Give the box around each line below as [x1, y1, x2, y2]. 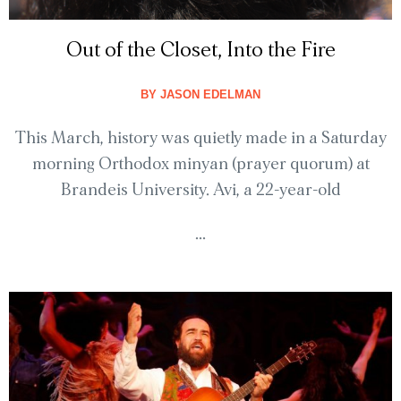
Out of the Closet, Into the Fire [65, 39, 336, 62]
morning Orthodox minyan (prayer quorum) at [31, 156, 370, 174]
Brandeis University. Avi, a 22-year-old [60, 182, 341, 200]
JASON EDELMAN [157, 88, 260, 102]
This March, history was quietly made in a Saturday [14, 130, 387, 148]
